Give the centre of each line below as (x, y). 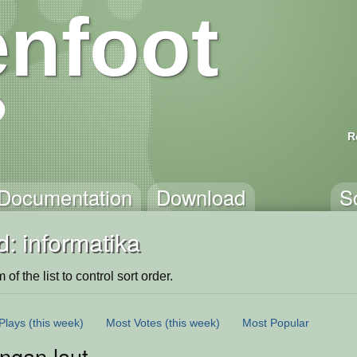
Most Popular (276, 322)
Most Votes (134, 322)
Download (201, 197)
